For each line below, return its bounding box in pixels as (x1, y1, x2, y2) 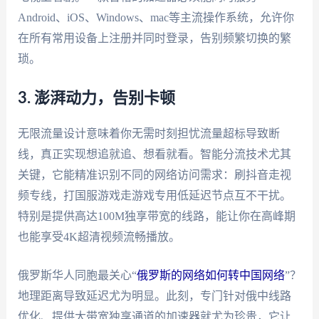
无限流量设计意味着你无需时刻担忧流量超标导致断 (17, 127, 280, 140)
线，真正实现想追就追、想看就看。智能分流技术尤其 (17, 147, 291, 160)
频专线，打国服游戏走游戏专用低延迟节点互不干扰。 (17, 189, 291, 202)
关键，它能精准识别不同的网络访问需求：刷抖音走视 (17, 168, 291, 181)
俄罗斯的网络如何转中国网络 (136, 269, 285, 282)
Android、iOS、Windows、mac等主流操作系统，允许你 (17, 11, 294, 23)
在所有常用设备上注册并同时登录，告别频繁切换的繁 (17, 31, 291, 44)
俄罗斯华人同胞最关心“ (17, 269, 137, 282)
